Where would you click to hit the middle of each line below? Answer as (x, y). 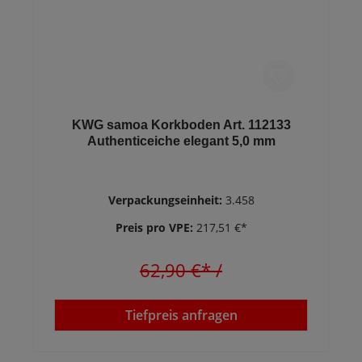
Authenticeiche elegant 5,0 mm (181, 141)
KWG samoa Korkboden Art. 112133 (181, 125)
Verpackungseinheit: (166, 200)
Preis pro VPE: (156, 227)
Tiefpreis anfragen (181, 315)
